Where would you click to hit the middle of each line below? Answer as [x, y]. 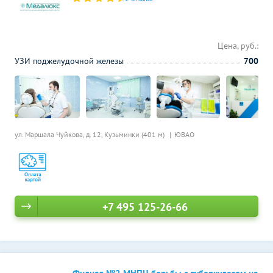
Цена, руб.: [238, 46]
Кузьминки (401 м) [135, 134]
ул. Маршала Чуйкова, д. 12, [59, 134]
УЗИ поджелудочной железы [69, 61]
